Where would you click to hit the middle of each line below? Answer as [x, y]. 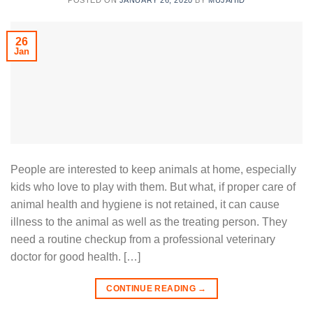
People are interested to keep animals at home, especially [153, 169]
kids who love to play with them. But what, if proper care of [153, 187]
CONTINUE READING [152, 288]
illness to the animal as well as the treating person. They [149, 221]
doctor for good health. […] [75, 256]
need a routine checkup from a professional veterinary [143, 239]
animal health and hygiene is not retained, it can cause [145, 204]
